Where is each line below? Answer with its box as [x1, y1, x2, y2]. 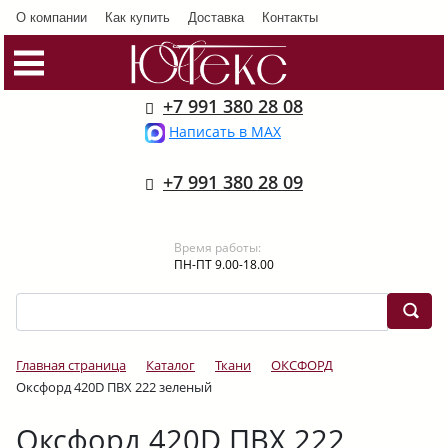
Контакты [262, 7, 318, 26]
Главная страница [16, 356, 126, 374]
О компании [16, 7, 87, 26]
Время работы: [174, 239, 261, 256]
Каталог [146, 356, 195, 374]
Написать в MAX [169, 122, 281, 141]
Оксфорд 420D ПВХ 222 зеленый [16, 378, 212, 396]
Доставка [188, 7, 244, 26]
